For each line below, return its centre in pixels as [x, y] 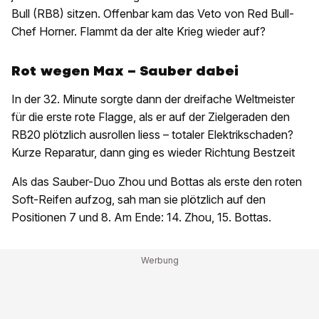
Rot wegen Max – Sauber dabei [125, 71]
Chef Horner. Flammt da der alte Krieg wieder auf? [140, 32]
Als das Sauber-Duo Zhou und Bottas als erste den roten [157, 182]
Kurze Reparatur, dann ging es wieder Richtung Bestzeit [155, 153]
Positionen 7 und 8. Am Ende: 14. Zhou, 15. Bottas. [141, 218]
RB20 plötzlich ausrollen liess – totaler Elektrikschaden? [152, 135]
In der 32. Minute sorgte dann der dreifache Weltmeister [153, 99]
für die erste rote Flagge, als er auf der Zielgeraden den [151, 117]
